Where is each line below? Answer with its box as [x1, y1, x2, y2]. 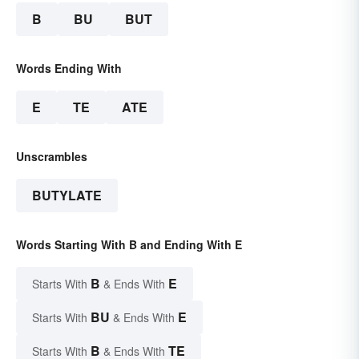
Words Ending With [16, 59, 122, 76]
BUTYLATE [32, 185, 102, 204]
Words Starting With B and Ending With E [16, 236, 242, 252]
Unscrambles [16, 147, 87, 164]
